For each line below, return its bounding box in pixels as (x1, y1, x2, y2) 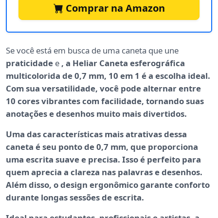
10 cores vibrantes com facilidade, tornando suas (6, 95, 204, 107)
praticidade (6, 57, 53, 69)
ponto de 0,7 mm (58, 141, 126, 153)
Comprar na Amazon (63, 1, 165, 15)
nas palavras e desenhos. (100, 166, 202, 178)
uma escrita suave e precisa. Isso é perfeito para (6, 154, 201, 165)
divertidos (143, 108, 184, 120)
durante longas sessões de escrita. (6, 192, 144, 203)
